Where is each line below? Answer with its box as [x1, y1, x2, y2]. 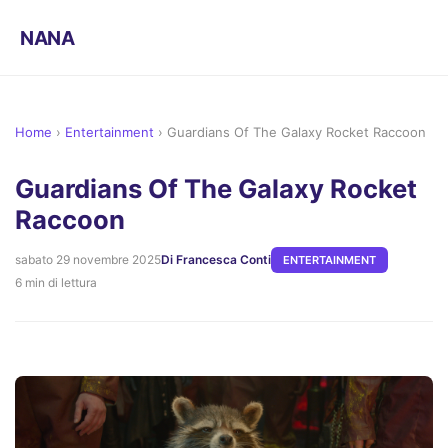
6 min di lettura [15, 275, 97, 291]
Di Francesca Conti [161, 252, 271, 268]
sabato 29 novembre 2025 [15, 252, 161, 268]
